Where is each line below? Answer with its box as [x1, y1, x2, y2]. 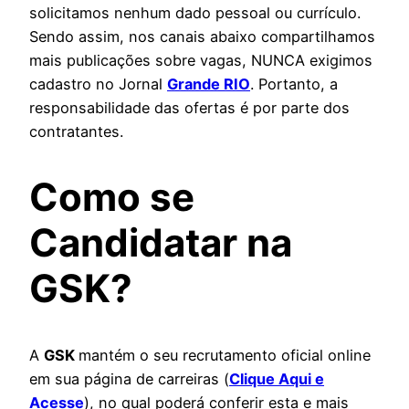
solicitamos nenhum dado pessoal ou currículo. [29, 3, 361, 22]
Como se [29, 173, 194, 221]
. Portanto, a [250, 74, 338, 93]
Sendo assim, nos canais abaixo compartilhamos [29, 26, 375, 46]
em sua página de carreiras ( [29, 370, 229, 389]
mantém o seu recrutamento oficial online [79, 346, 371, 365]
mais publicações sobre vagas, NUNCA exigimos [29, 50, 372, 69]
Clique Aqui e [229, 370, 324, 389]
